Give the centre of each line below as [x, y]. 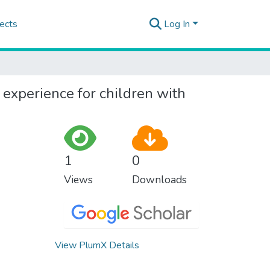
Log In [177, 24]
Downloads [159, 180]
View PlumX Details [97, 245]
